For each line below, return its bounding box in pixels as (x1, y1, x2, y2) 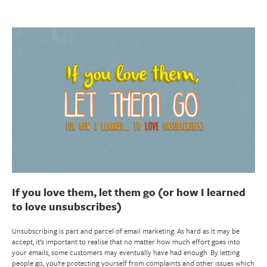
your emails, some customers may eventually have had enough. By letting (12, 246, 240, 257)
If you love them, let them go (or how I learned (12, 184, 246, 200)
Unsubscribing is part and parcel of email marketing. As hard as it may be (12, 225, 240, 236)
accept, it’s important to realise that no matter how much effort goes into (12, 235, 240, 247)
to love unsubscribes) (12, 198, 122, 214)
